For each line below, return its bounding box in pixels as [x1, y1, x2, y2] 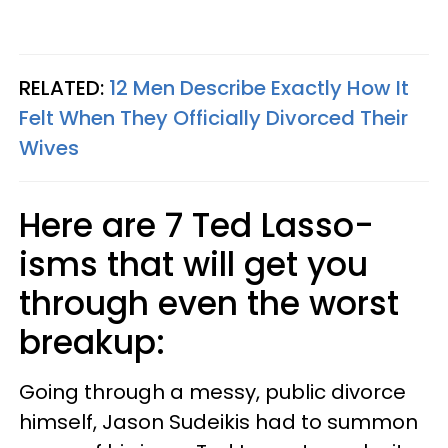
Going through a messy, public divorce [19, 378, 406, 406]
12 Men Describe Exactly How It [109, 74, 409, 102]
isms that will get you [19, 241, 368, 288]
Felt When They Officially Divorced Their [19, 104, 408, 132]
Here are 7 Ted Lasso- [19, 202, 374, 249]
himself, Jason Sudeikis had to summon [19, 408, 418, 436]
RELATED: [19, 74, 109, 102]
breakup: [19, 319, 165, 366]
